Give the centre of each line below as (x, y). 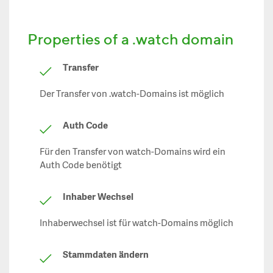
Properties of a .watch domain (131, 39)
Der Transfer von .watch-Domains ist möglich (132, 94)
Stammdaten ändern (106, 255)
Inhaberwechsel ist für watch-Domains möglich (136, 224)
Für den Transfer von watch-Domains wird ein (133, 152)
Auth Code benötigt (81, 166)
